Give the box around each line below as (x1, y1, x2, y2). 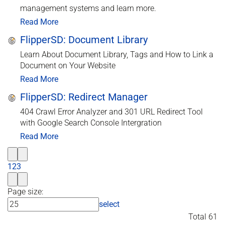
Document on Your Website (20, 60, 116, 70)
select (99, 199, 120, 209)
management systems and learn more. (20, 3, 156, 13)
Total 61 (188, 211, 217, 221)
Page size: (8, 186, 43, 196)
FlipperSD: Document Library (20, 33, 148, 46)
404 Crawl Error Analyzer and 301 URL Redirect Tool (20, 106, 203, 117)
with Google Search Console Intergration (20, 118, 162, 128)
